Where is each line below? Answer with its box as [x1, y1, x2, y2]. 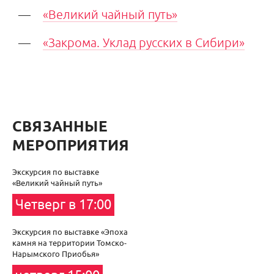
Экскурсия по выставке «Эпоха [12, 226, 128, 237]
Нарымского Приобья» [12, 248, 99, 259]
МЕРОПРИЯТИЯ [12, 136, 130, 156]
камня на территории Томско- [12, 237, 127, 248]
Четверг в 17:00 [15, 196, 111, 213]
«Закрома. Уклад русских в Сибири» [43, 35, 245, 50]
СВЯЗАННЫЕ [12, 117, 108, 137]
